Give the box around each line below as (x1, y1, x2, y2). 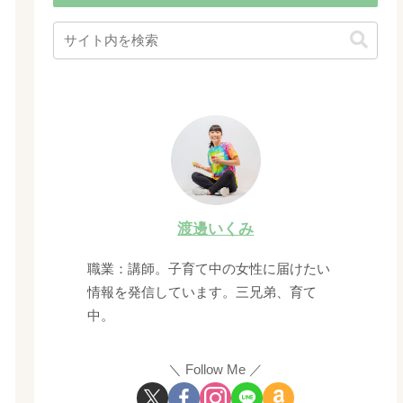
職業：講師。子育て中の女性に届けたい (87, 261, 331, 277)
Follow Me (185, 361, 246, 377)
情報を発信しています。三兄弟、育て (87, 284, 318, 300)
